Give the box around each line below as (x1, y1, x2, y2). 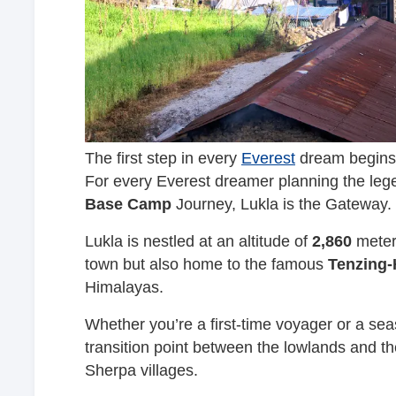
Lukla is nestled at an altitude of (85, 232, 312, 250)
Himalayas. (85, 278, 164, 296)
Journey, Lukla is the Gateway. (171, 194, 392, 213)
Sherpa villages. (85, 361, 198, 379)
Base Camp (85, 194, 171, 213)
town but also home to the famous (85, 255, 324, 273)
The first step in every (85, 148, 241, 167)
